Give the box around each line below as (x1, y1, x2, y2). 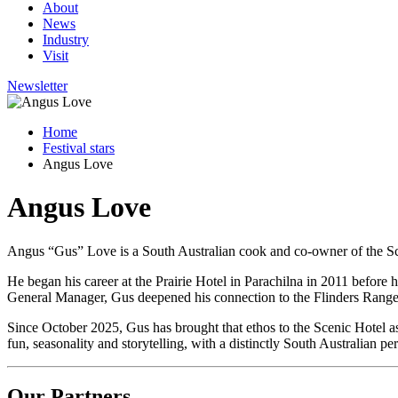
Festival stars (43, 139, 115, 155)
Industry (43, 31, 89, 47)
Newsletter (7, 77, 68, 93)
